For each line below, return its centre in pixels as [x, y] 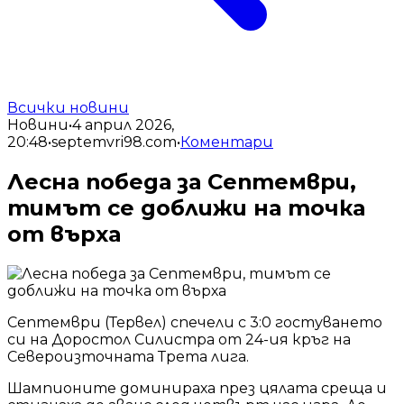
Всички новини [68, 108]
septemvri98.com [114, 142]
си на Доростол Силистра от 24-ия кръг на [179, 339]
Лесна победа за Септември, [182, 181]
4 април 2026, [123, 125]
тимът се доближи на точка [186, 207]
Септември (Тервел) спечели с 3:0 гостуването [195, 322]
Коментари [227, 142]
